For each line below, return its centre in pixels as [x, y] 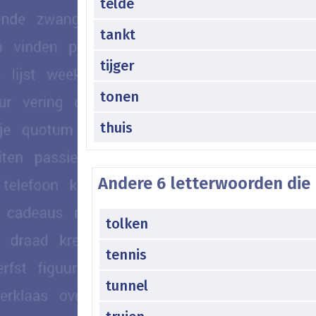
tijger [117, 65]
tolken [127, 223]
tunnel [127, 285]
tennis [126, 254]
